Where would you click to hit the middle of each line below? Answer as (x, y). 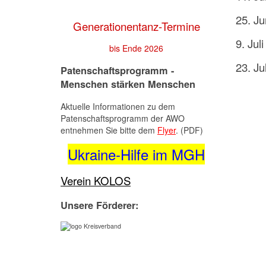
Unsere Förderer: (99, 205)
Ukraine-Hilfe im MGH (136, 154)
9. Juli (250, 43)
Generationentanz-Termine (136, 26)
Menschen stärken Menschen (128, 84)
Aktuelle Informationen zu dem (118, 107)
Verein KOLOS (96, 181)
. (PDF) (189, 130)
